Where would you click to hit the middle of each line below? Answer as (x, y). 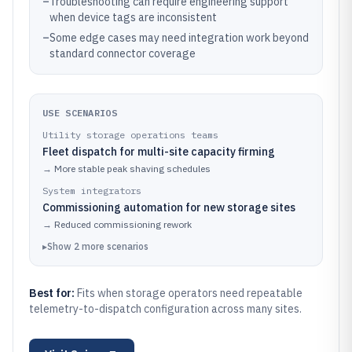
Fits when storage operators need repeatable (190, 293)
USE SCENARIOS (80, 113)
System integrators (92, 191)
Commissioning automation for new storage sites (169, 207)
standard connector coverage (123, 53)
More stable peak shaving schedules (132, 169)
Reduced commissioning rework (123, 224)
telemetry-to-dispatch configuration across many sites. (165, 309)
